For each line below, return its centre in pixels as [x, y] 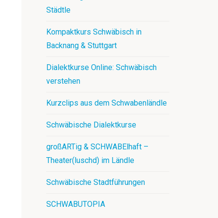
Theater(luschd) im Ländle [91, 160]
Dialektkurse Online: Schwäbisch [102, 67]
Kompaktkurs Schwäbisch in [94, 32]
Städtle [59, 10]
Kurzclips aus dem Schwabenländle [107, 103]
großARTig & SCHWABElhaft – [98, 147]
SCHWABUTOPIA [76, 204]
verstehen [64, 81]
